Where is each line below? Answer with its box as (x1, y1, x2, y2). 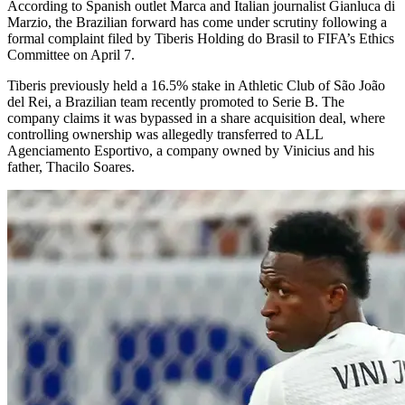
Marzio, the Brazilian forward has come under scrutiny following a (7, 14, 387, 30)
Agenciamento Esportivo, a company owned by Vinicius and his (7, 142, 374, 158)
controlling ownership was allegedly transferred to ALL (7, 126, 323, 142)
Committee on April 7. (7, 46, 135, 62)
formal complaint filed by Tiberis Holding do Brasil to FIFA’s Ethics (7, 30, 394, 46)
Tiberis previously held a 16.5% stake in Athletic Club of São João (7, 77, 385, 93)
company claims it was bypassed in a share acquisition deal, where (7, 109, 385, 126)
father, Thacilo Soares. (7, 158, 135, 174)
